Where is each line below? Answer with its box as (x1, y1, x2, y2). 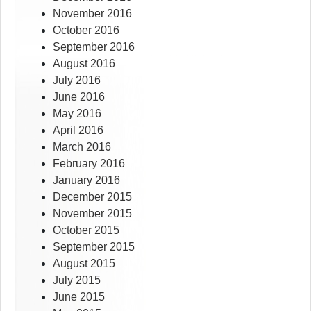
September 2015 (53, 241, 135, 253)
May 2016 (53, 108, 101, 120)
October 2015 (53, 224, 119, 237)
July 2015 (53, 274, 101, 287)
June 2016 (53, 91, 105, 103)
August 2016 (53, 58, 115, 70)
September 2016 (53, 41, 135, 53)
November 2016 (53, 8, 132, 20)
